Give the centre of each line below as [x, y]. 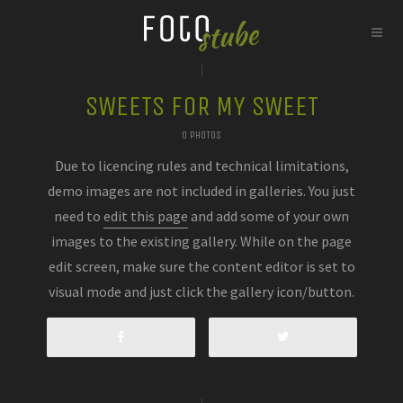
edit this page [146, 216]
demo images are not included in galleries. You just [201, 191]
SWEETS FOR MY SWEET [201, 106]
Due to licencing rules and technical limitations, [201, 166]
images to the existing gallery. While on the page [201, 241]
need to [79, 216]
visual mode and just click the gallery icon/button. [201, 291]
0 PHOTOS [201, 135]
